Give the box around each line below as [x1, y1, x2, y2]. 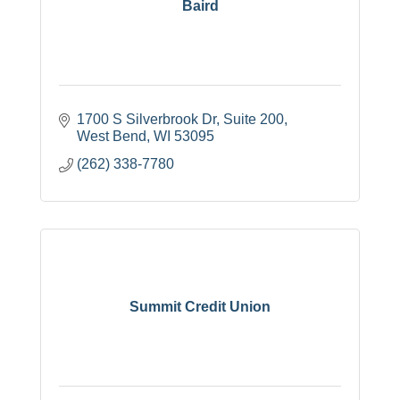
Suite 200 [223, 111, 284, 127]
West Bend [77, 128, 146, 144]
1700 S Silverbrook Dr [77, 111, 216, 127]
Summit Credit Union [129, 299, 271, 315]
